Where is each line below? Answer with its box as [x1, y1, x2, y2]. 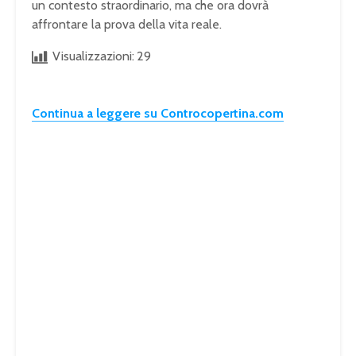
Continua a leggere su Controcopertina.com [32, 106, 284, 122]
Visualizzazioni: [52, 48, 134, 64]
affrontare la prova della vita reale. [32, 17, 222, 33]
